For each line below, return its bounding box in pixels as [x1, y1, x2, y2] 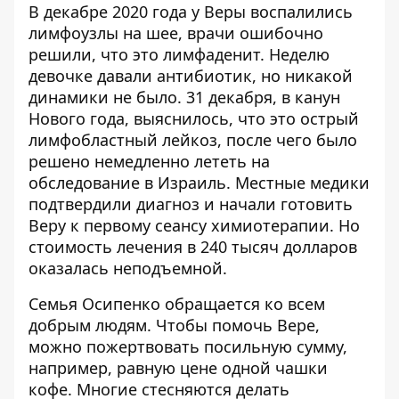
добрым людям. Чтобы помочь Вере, [28, 314, 320, 336]
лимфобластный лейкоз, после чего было [28, 129, 357, 151]
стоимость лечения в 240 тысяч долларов [28, 236, 357, 257]
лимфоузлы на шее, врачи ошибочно [28, 22, 323, 44]
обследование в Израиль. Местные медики [28, 172, 370, 193]
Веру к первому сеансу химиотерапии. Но [28, 215, 360, 236]
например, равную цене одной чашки [28, 357, 328, 379]
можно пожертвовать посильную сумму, [28, 336, 347, 357]
